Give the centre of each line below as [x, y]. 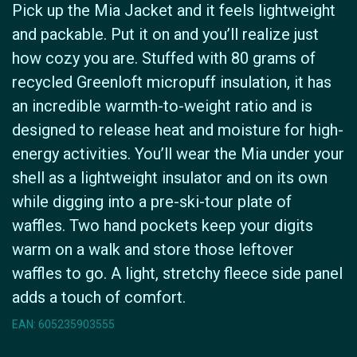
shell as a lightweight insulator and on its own [170, 178]
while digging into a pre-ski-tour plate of [152, 202]
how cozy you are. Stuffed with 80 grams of [164, 59]
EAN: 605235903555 [63, 325]
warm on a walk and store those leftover [153, 250]
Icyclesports [178, 339]
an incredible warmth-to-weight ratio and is [162, 106]
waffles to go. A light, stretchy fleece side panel [177, 274]
